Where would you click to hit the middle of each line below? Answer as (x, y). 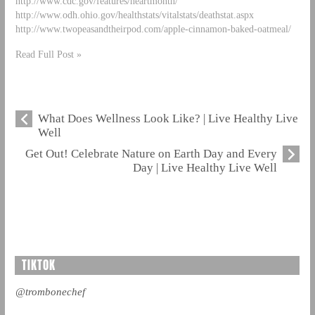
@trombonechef (50, 292)
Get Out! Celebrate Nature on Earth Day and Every (152, 154)
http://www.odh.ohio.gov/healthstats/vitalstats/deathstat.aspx (134, 14)
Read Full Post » (48, 54)
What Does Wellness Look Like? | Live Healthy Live (168, 119)
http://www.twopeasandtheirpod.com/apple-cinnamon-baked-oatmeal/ (153, 28)
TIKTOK (38, 265)
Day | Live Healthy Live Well (205, 168)
